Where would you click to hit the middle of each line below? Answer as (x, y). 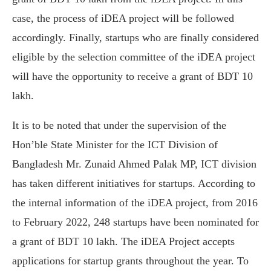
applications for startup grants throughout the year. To (130, 260)
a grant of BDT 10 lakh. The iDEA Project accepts (123, 241)
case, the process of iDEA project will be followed (123, 18)
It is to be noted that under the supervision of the (119, 125)
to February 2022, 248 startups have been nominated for (135, 222)
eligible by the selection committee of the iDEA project (134, 57)
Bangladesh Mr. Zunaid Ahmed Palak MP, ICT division (134, 164)
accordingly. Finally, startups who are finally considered (135, 37)
